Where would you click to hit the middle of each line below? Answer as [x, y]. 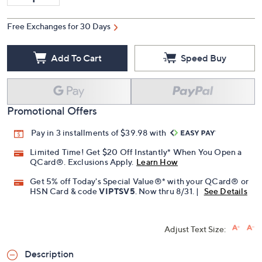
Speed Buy [204, 58]
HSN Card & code [65, 191]
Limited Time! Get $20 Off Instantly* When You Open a [136, 152]
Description [49, 254]
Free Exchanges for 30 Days [59, 26]
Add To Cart [76, 58]
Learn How [157, 162]
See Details [225, 191]
